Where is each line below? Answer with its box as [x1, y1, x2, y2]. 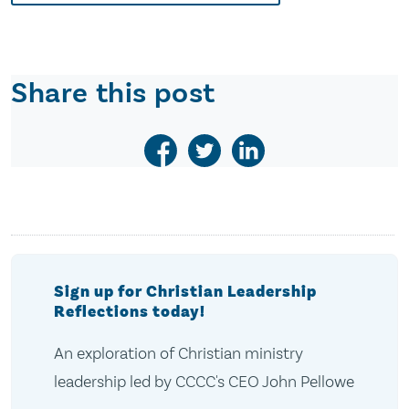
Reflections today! [53, 300, 205, 322]
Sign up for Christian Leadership [53, 280, 317, 302]
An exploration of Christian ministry [53, 342, 303, 363]
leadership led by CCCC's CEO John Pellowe [53, 371, 354, 392]
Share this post [11, 74, 215, 111]
